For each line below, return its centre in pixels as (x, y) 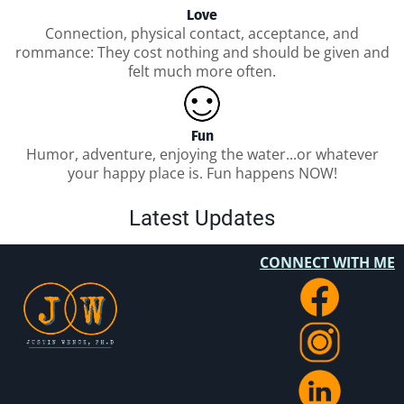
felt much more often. (202, 71)
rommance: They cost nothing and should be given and (202, 52)
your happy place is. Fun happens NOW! (202, 173)
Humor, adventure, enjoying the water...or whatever (202, 154)
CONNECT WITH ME (327, 262)
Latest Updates (202, 218)
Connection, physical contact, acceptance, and (202, 33)
